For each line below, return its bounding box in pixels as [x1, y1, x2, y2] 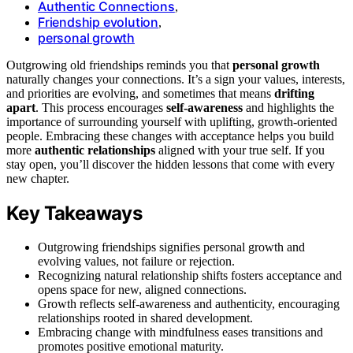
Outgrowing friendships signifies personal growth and [38, 240, 305, 254]
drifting [274, 86, 314, 100]
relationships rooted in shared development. [38, 310, 253, 325]
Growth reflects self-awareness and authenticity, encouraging [38, 296, 340, 310]
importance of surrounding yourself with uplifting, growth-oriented [6, 114, 337, 128]
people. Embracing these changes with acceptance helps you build [6, 128, 334, 143]
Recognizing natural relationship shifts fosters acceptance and [38, 268, 342, 282]
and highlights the [243, 100, 334, 114]
